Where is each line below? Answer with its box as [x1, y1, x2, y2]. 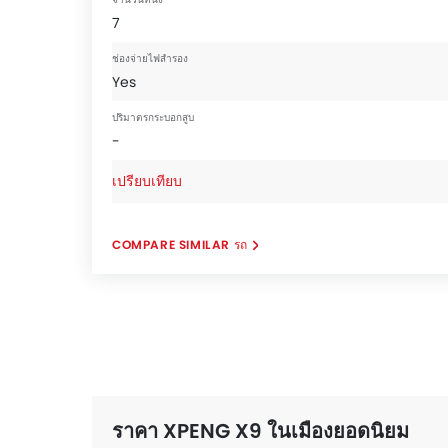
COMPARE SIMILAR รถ [112, 236, 248, 253]
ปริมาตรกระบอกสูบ [112, 110, 194, 125]
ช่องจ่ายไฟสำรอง [112, 51, 188, 66]
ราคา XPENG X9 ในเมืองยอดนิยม [112, 417, 409, 445]
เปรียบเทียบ [112, 171, 182, 191]
